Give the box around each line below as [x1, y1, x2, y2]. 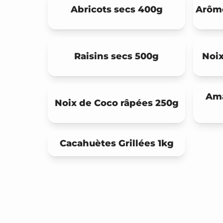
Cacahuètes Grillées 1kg [59, 137, 174, 149]
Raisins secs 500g [74, 51, 159, 62]
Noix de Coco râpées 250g [54, 98, 179, 109]
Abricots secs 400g [70, 4, 163, 15]
